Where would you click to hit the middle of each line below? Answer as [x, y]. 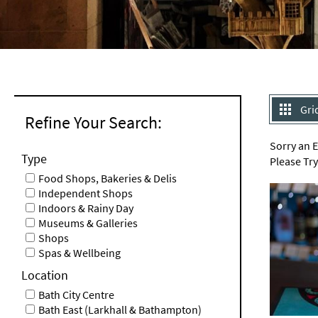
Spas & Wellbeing [79, 252]
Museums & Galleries [88, 223]
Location [45, 275]
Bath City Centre [76, 294]
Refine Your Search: [93, 122]
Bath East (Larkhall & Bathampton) [120, 309]
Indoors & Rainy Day [86, 208]
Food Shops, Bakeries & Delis [108, 178]
